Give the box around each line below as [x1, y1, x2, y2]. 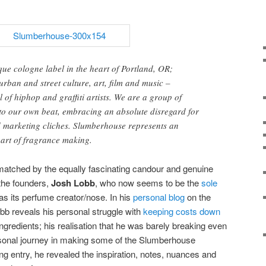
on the [185, 190, 211, 203]
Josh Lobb [51, 176, 95, 189]
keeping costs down [143, 204, 220, 217]
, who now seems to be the [95, 176, 201, 189]
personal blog [133, 190, 185, 203]
